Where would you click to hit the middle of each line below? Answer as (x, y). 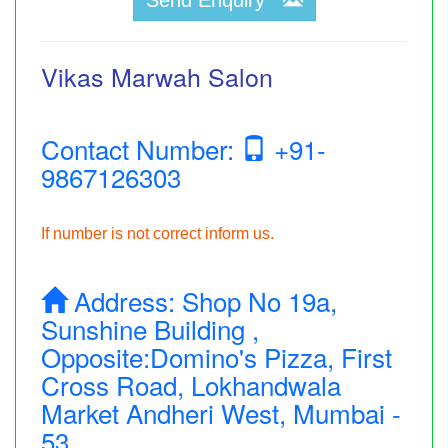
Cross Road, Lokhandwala (191, 384)
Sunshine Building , (150, 328)
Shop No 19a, (259, 300)
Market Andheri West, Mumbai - (221, 412)
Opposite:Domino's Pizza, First (216, 356)
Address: (124, 300)
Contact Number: (141, 148)
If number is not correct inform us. (157, 233)
